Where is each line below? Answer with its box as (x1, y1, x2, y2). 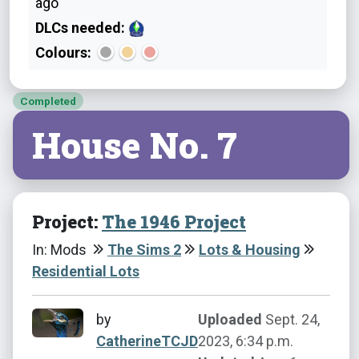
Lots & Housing (199, 240, 301, 258)
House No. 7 (32, 120, 237, 168)
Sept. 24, (262, 310, 320, 328)
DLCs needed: (35, 18, 128, 36)
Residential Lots (32, 262, 139, 280)
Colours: (35, 43, 95, 61)
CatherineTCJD (96, 332, 198, 349)
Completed (19, 94, 76, 107)
